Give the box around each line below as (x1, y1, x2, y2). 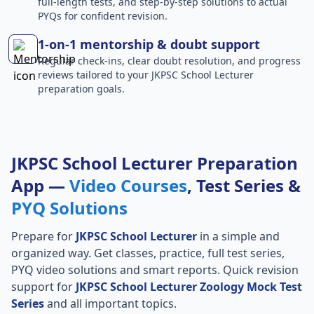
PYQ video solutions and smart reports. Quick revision (11, 262, 299, 278)
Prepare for (11, 228, 76, 244)
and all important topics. (44, 296, 177, 311)
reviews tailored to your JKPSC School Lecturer (38, 68, 254, 81)
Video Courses (69, 174, 187, 197)
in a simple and (197, 228, 280, 244)
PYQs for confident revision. (38, 9, 168, 22)
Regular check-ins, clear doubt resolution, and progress (38, 54, 301, 67)
